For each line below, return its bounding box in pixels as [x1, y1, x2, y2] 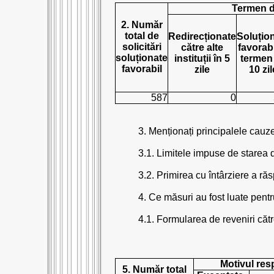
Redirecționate [168, 31, 236, 42]
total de [124, 31, 159, 41]
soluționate [116, 53, 168, 63]
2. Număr [120, 20, 163, 30]
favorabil [121, 64, 162, 74]
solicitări [122, 42, 161, 52]
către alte [181, 42, 223, 53]
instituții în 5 [174, 53, 230, 64]
